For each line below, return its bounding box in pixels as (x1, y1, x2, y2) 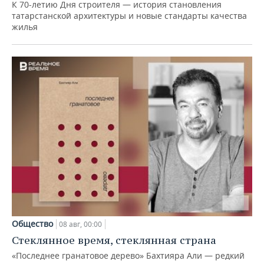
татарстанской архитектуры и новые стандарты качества (12, 9, 247, 21)
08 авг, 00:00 (59, 219, 102, 230)
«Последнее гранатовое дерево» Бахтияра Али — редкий (12, 250, 245, 262)
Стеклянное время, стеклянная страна (12, 233, 216, 247)
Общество (12, 218, 53, 230)
